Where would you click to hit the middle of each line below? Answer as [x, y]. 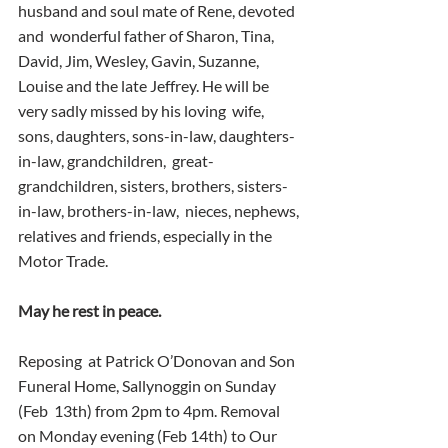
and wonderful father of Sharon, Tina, [147, 36]
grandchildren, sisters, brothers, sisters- [153, 186]
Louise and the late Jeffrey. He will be [145, 86]
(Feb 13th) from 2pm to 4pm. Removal [150, 411]
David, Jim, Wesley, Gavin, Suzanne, [141, 61]
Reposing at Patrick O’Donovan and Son [158, 361]
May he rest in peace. [89, 311]
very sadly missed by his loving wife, [142, 111]
